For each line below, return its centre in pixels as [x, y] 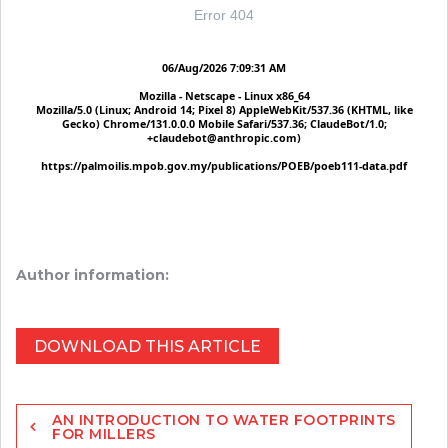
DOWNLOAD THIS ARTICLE [147, 346]
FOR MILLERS [104, 434]
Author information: [92, 275]
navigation [63, 433]
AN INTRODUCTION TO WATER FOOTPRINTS [224, 420]
